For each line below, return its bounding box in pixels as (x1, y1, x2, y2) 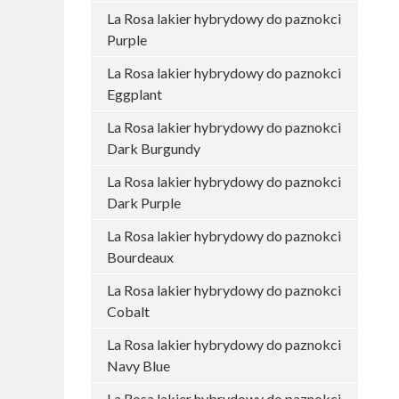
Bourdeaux (107, 248, 174, 265)
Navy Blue (107, 357, 170, 374)
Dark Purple (107, 194, 181, 211)
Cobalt (107, 303, 150, 320)
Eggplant (107, 85, 162, 102)
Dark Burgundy (107, 140, 200, 157)
